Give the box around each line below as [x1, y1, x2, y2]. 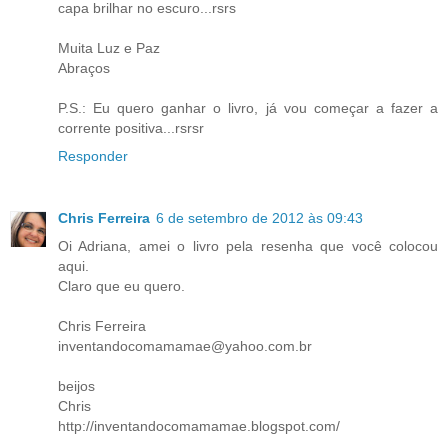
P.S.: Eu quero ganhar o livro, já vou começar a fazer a [58, 100, 438, 117]
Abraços [58, 60, 110, 77]
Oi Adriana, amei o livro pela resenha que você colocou [58, 238, 438, 255]
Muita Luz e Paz [58, 40, 160, 57]
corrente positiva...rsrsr [58, 120, 204, 137]
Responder [58, 148, 128, 165]
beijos [58, 378, 95, 395]
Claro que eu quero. [58, 278, 185, 295]
